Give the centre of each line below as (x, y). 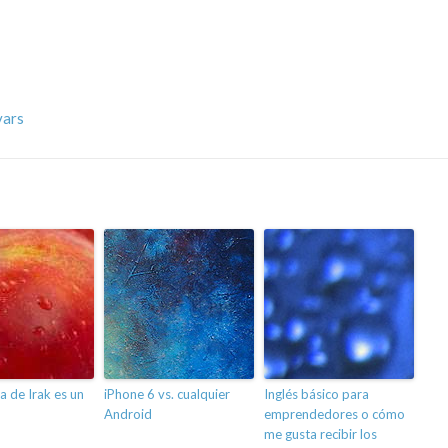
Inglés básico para (316, 394)
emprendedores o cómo (334, 414)
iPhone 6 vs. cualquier (167, 394)
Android (128, 414)
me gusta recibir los (320, 434)
